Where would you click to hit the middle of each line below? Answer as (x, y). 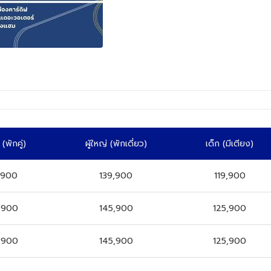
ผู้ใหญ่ (97, 144)
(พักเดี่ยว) (128, 144)
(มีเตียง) (238, 144)
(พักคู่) (14, 144)
